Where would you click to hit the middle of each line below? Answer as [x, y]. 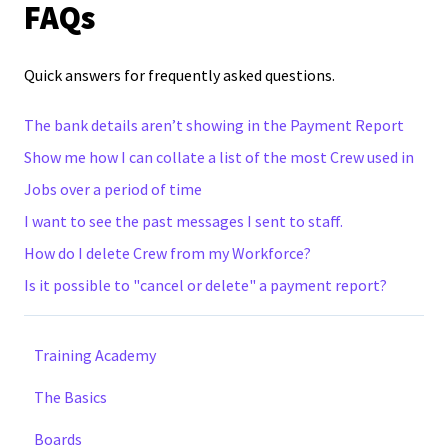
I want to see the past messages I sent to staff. [183, 220]
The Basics [70, 397]
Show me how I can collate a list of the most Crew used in [219, 156]
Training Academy [95, 355]
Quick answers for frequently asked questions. [179, 75]
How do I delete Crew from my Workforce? [167, 252]
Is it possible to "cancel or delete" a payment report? [205, 284]
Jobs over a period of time [113, 188]
